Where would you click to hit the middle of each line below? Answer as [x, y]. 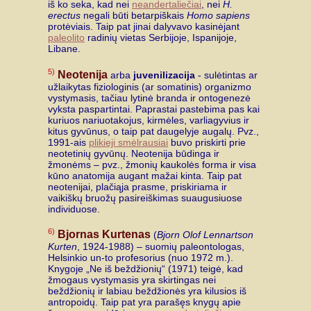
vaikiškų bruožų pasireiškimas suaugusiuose [145, 197]
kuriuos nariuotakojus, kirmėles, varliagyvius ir [149, 120]
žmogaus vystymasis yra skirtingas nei [132, 279]
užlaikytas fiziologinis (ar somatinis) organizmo [150, 86]
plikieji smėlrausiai [128, 142]
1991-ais [68, 142]
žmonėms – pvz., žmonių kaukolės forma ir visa [152, 164]
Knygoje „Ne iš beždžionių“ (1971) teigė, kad [145, 268]
